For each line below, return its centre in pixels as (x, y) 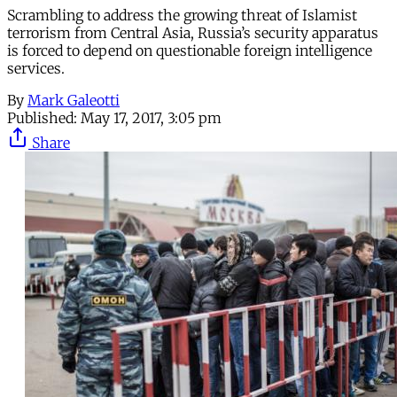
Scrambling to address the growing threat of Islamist (182, 15)
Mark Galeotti (74, 100)
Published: (42, 117)
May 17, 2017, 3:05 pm (151, 117)
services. (36, 68)
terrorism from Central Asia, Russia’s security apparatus (193, 32)
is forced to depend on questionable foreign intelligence (190, 50)
